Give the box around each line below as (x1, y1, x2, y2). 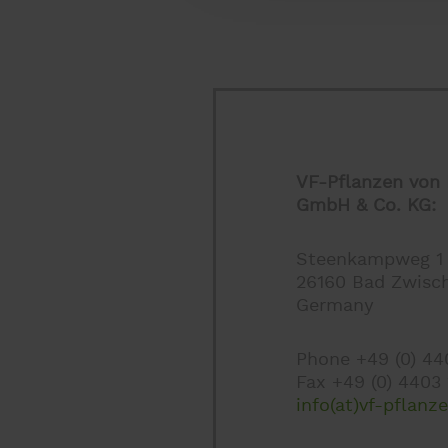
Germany (296, 293, 374, 317)
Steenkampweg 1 (296, 247, 443, 271)
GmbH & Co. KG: (296, 193, 436, 217)
